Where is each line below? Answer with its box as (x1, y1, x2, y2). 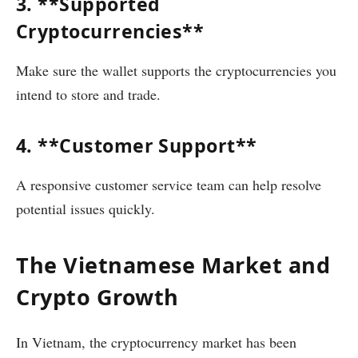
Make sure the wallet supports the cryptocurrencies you (16, 61, 336, 81)
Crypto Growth (16, 282, 180, 312)
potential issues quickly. (16, 198, 155, 218)
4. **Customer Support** (16, 132, 257, 158)
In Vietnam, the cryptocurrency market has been (16, 332, 296, 352)
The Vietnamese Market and (16, 250, 331, 280)
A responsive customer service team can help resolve (16, 174, 321, 194)
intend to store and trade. (16, 85, 161, 105)
